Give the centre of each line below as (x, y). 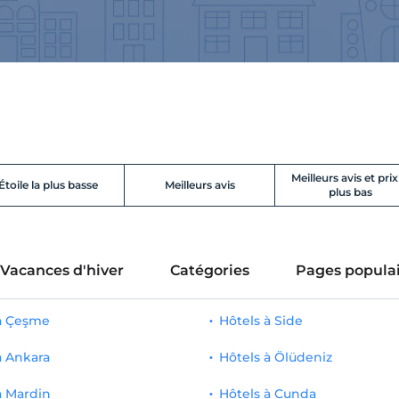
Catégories (209, 270)
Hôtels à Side (261, 320)
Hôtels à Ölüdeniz (276, 357)
